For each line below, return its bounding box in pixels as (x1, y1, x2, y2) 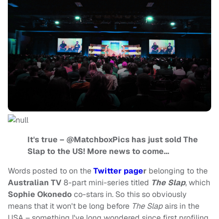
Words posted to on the (8, 166, 93, 176)
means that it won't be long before (8, 201, 131, 212)
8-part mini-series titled (62, 177, 151, 188)
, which (185, 177, 210, 188)
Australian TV (8, 177, 62, 188)
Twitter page (93, 166, 143, 176)
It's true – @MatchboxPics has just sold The (27, 134, 198, 145)
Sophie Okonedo (8, 189, 72, 200)
